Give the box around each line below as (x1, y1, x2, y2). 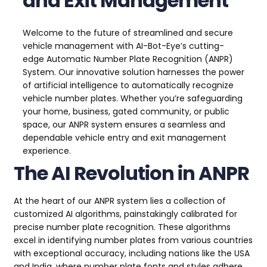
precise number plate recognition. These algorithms (14, 221, 231, 234)
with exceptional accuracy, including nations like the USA (14, 247, 250, 260)
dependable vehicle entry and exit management (23, 132, 226, 144)
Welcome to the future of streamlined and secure (23, 27, 233, 39)
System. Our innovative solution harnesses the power (23, 66, 244, 79)
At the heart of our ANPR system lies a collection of (14, 195, 226, 207)
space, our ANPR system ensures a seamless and (23, 119, 225, 131)
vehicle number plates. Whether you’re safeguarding (23, 92, 243, 105)
